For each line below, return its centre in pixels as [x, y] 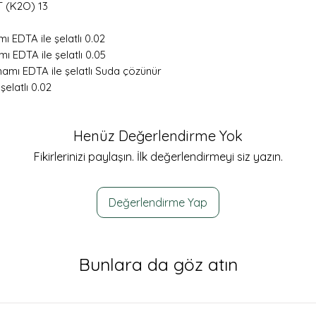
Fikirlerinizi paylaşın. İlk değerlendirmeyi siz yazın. [158, 157]
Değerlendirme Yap [158, 203]
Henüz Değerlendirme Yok [158, 136]
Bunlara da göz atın [158, 265]
